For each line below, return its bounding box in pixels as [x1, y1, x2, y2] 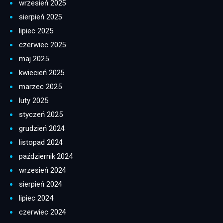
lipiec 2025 [19, 26, 53, 36]
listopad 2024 [19, 138, 63, 147]
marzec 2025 [19, 82, 62, 92]
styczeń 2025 [19, 110, 63, 119]
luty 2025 [19, 96, 48, 106]
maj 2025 [19, 54, 49, 64]
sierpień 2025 [19, 12, 62, 22]
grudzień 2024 [19, 124, 65, 133]
